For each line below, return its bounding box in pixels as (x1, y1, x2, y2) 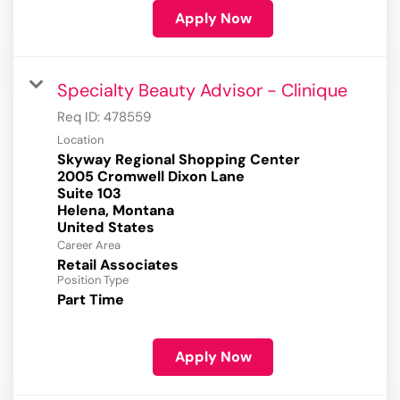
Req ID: (57, 108, 104, 127)
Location (57, 132, 104, 148)
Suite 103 (57, 184, 121, 204)
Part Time (57, 290, 124, 310)
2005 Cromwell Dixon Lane (57, 167, 245, 187)
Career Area (57, 237, 121, 254)
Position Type (57, 272, 129, 288)
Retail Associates (57, 255, 179, 275)
